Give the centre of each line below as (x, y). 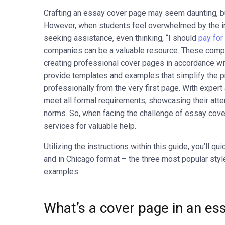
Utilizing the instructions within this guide (116, 146)
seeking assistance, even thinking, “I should (121, 38)
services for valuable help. (90, 126)
